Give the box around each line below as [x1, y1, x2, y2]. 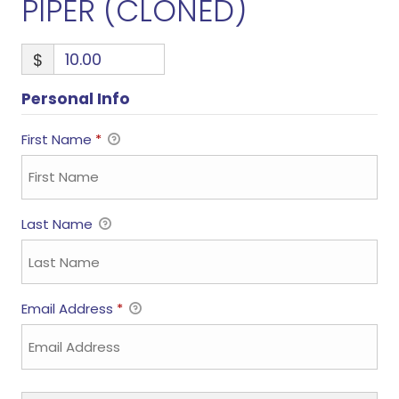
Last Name [20, 215, 96, 234]
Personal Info [20, 87, 130, 110]
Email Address [20, 299, 117, 319]
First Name [20, 129, 95, 149]
